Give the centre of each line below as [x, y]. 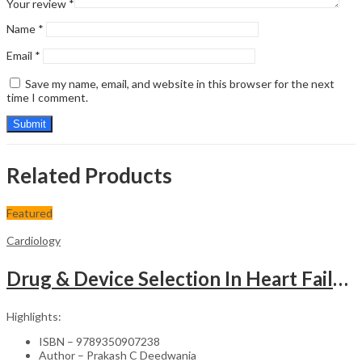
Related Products [89, 175]
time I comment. [47, 98]
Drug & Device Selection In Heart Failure [341, 278]
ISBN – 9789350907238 [99, 341]
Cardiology [34, 240]
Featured [29, 213]
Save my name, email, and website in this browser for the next [180, 84]
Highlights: [34, 316]
